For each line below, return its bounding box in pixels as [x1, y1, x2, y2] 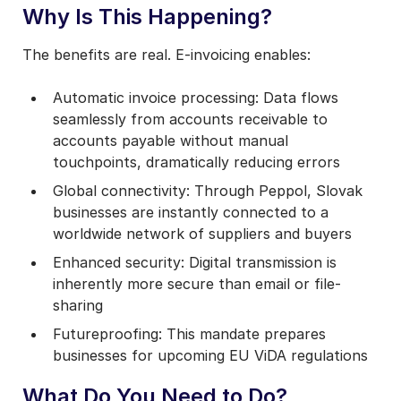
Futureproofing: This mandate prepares [53, 324, 327, 343]
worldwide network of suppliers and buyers [53, 224, 353, 243]
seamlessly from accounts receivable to [53, 109, 328, 128]
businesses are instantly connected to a [53, 202, 329, 221]
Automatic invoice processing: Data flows [53, 88, 339, 107]
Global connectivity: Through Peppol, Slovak [53, 181, 363, 200]
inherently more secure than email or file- [53, 274, 342, 293]
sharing [53, 295, 104, 314]
